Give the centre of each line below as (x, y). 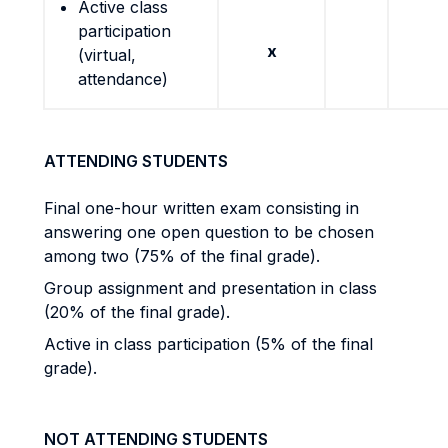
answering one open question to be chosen (209, 232)
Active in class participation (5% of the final (208, 344)
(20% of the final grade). (137, 312)
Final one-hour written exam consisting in (201, 208)
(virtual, (107, 55)
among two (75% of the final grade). (182, 256)
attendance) (123, 79)
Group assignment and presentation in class (210, 288)
